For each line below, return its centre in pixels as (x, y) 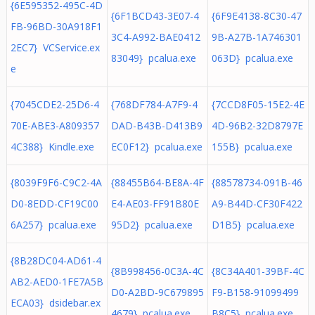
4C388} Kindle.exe (52, 147)
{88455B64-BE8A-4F (157, 182)
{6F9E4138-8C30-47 (256, 16)
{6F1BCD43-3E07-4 (155, 16)
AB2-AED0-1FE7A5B (57, 282)
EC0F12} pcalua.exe (156, 147)
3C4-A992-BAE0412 (155, 37)
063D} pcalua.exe (252, 58)
